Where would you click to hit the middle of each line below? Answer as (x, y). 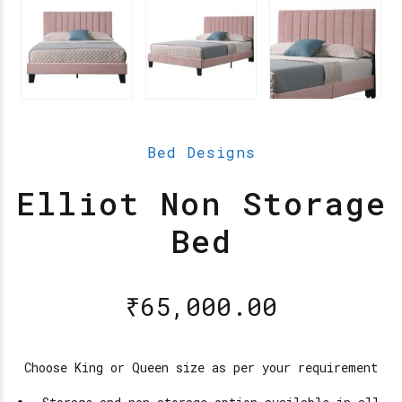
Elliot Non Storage (201, 203)
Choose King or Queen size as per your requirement (201, 368)
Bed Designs (201, 152)
